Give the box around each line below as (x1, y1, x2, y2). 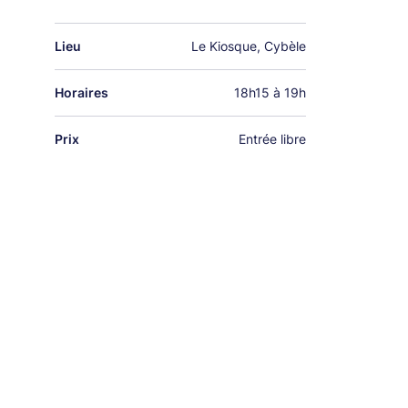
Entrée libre (238, 130, 306, 148)
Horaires (55, 84, 108, 101)
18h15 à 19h (233, 84, 306, 101)
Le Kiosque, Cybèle (190, 37, 306, 55)
